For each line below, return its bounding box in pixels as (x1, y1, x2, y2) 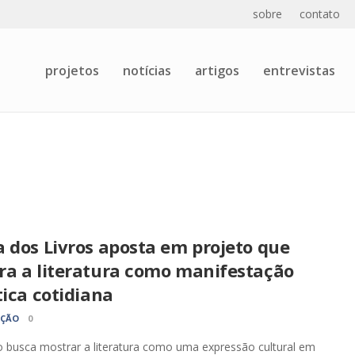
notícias (123, 61, 171, 79)
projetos (45, 61, 99, 79)
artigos (195, 61, 239, 79)
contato (300, 6, 340, 21)
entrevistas (263, 61, 335, 79)
